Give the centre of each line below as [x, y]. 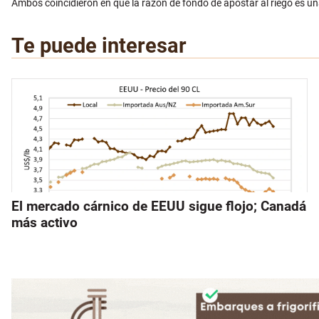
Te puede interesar [99, 45]
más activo [45, 222]
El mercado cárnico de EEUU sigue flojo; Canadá [159, 206]
